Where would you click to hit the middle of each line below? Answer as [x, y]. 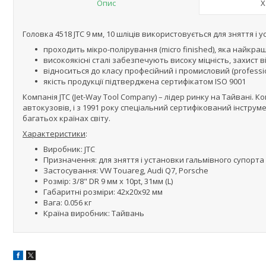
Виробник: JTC [69, 149]
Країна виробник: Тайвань [94, 213]
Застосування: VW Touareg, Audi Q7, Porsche [126, 170]
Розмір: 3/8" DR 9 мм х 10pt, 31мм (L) [108, 181]
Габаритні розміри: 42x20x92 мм [103, 192]
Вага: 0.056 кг [67, 202]
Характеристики [54, 134]
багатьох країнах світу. [66, 118]
